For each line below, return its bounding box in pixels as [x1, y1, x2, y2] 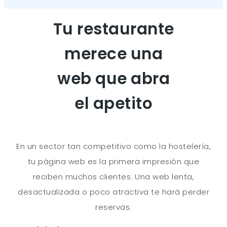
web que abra [57, 67, 170, 90]
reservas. [95, 202, 132, 212]
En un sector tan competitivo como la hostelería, [16, 141, 211, 152]
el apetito [74, 92, 153, 115]
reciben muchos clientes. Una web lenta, [32, 171, 195, 182]
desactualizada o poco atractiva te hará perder [18, 186, 209, 197]
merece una [64, 43, 163, 65]
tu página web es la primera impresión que [27, 156, 200, 167]
